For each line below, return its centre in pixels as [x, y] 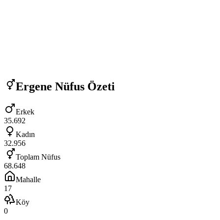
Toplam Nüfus [38, 157]
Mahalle [28, 180]
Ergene [34, 86]
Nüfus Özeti [83, 86]
